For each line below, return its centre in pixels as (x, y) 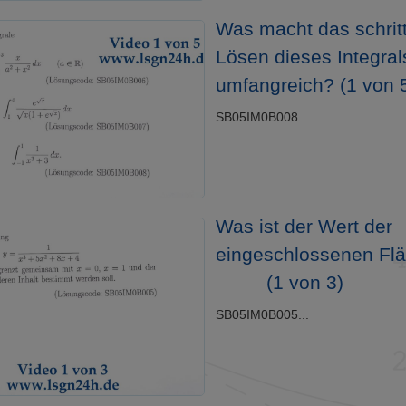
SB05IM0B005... (262, 315)
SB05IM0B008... (262, 117)
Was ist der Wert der (304, 227)
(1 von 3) (303, 283)
